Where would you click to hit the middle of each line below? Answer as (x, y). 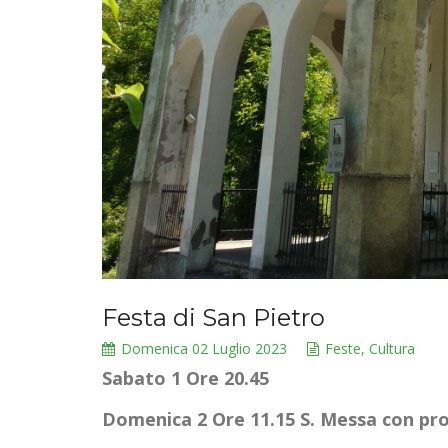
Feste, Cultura (370, 348)
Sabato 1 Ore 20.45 (185, 377)
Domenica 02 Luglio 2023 (204, 348)
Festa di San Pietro (213, 317)
